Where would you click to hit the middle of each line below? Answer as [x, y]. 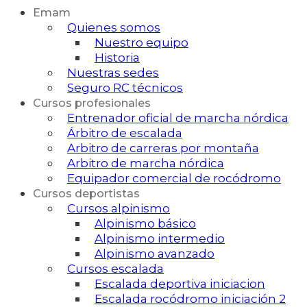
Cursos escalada [115, 269]
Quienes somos [114, 28]
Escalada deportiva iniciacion [180, 284]
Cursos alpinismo [119, 209]
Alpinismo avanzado [155, 254]
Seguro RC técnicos [125, 88]
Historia [117, 58]
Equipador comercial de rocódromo [174, 179]
